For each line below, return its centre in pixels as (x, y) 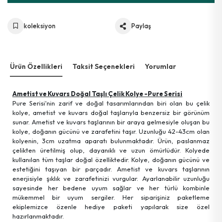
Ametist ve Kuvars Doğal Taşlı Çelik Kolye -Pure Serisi (97, 94)
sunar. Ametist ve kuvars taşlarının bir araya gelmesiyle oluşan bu (111, 122)
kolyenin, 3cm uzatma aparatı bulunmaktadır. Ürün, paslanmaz (111, 141)
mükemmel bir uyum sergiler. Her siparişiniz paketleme (111, 197)
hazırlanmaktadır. (38, 216)
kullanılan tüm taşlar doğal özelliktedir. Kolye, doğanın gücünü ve (111, 160)
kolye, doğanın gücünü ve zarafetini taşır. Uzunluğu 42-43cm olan (111, 131)
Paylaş (141, 26)
